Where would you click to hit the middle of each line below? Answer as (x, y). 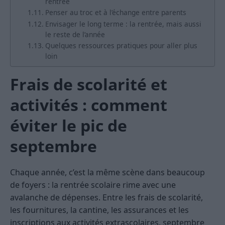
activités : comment (89, 105)
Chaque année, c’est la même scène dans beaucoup (107, 173)
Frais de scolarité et (89, 84)
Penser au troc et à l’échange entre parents (116, 13)
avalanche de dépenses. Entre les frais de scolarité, (106, 198)
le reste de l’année (75, 35)
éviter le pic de (69, 126)
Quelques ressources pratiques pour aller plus (121, 46)
